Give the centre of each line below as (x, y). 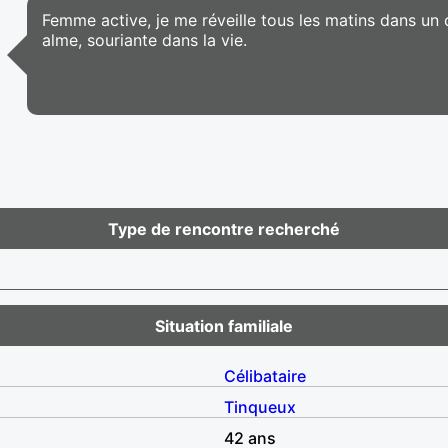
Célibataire (265, 375)
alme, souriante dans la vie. (145, 39)
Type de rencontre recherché (224, 228)
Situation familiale (224, 325)
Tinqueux (260, 406)
